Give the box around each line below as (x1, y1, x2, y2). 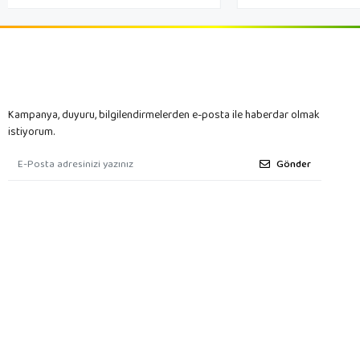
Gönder (276, 156, 311, 174)
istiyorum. (8, 122, 55, 141)
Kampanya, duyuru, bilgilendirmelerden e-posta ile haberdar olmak (8, 105, 320, 124)
